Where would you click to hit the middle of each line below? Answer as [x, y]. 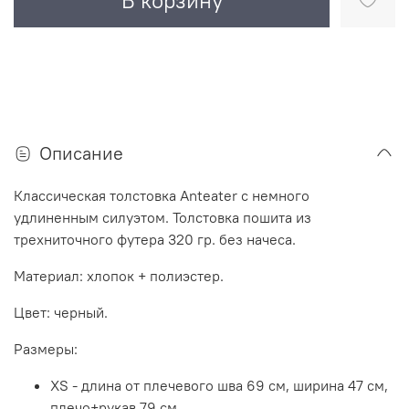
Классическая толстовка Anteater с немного [162, 195]
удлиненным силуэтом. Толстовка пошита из [163, 217]
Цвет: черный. [61, 312]
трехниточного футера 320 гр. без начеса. [155, 239]
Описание [81, 152]
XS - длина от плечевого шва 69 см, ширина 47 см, [219, 385]
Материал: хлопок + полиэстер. [119, 275]
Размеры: [46, 348]
